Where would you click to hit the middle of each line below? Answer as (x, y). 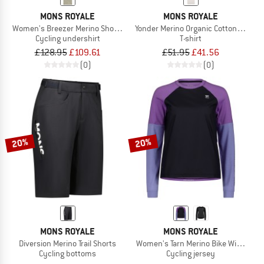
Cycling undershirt (67, 38)
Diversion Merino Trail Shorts (67, 244)
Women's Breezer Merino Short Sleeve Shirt (87, 28)
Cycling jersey (191, 254)
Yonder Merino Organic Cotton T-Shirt (198, 28)
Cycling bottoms (67, 254)
